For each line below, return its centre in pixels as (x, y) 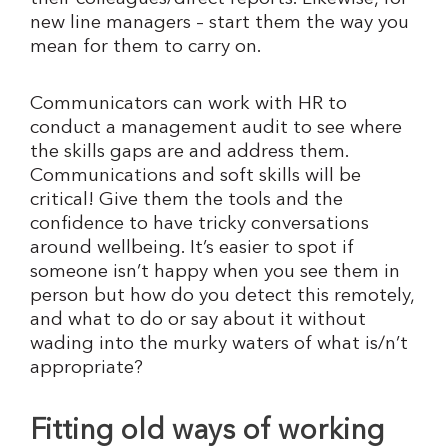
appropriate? (86, 369)
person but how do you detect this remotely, (222, 297)
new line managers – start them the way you (219, 23)
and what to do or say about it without (198, 321)
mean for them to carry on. (146, 47)
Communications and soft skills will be (195, 177)
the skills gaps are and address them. (189, 153)
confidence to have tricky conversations (199, 225)
